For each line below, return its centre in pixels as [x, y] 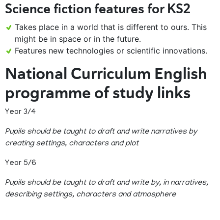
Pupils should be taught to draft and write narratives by [101, 132]
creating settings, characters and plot [72, 144]
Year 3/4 [20, 113]
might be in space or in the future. [78, 39]
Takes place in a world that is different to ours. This [111, 27]
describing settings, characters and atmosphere [90, 195]
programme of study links [98, 93]
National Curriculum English [106, 74]
